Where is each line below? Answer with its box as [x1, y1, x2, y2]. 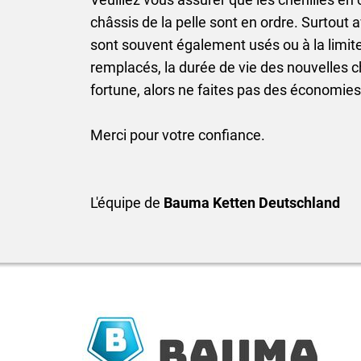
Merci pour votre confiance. [90, 126, 265, 143]
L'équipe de [90, 193, 164, 211]
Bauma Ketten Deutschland [164, 193, 340, 211]
